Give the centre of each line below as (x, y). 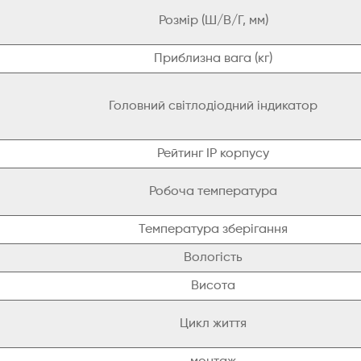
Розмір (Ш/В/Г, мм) (213, 21)
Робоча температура (213, 192)
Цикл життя (213, 324)
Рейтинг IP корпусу (213, 154)
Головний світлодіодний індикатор (213, 107)
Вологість (213, 258)
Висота (213, 286)
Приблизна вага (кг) (213, 59)
